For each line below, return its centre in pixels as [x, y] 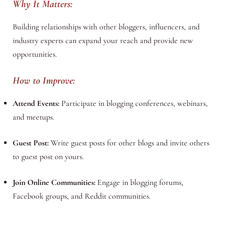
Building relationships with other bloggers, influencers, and [106, 27]
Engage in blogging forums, [139, 182]
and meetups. [33, 117]
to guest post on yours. [48, 156]
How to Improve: [44, 80]
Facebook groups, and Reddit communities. [81, 196]
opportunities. [34, 54]
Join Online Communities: [54, 182]
